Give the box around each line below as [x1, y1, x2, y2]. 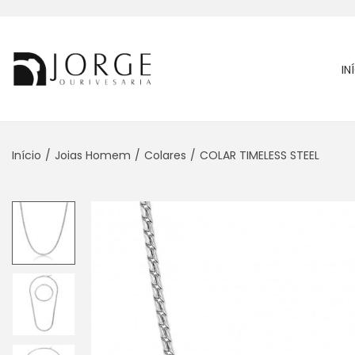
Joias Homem [55, 147, 131, 163]
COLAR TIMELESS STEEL [200, 147, 319, 163]
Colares [144, 147, 186, 163]
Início [12, 147, 41, 163]
